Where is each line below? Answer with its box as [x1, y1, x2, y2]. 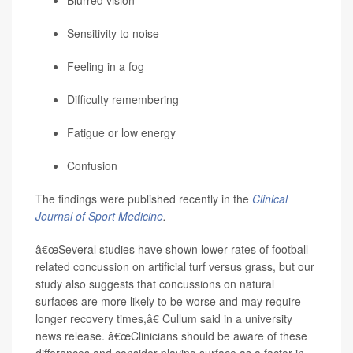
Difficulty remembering [67, 91, 179, 108]
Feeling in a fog [67, 58, 144, 75]
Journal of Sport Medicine [35, 208, 163, 225]
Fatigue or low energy [67, 124, 176, 141]
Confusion [67, 158, 117, 174]
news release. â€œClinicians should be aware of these [35, 328, 307, 344]
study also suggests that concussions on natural [35, 276, 274, 292]
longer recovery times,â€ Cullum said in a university [35, 310, 292, 327]
